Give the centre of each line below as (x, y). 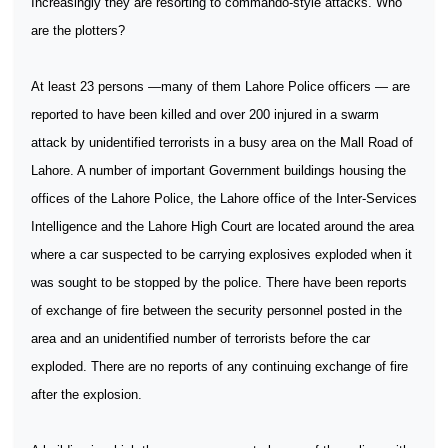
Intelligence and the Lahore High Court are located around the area (222, 226)
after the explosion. (86, 394)
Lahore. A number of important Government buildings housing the (218, 170)
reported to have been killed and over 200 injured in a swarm (205, 114)
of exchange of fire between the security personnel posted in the (216, 310)
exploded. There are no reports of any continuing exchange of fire (219, 366)
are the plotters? (78, 30)
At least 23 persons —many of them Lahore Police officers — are (220, 86)
